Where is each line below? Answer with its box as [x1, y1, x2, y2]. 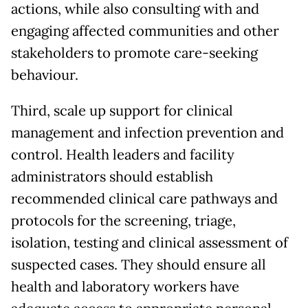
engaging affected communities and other [11, 22, 279, 41]
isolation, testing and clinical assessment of [11, 234, 288, 252]
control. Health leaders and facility [11, 146, 234, 164]
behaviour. [11, 66, 78, 85]
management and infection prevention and [11, 124, 284, 142]
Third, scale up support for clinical [11, 102, 233, 120]
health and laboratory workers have [11, 278, 239, 296]
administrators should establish [11, 168, 213, 186]
